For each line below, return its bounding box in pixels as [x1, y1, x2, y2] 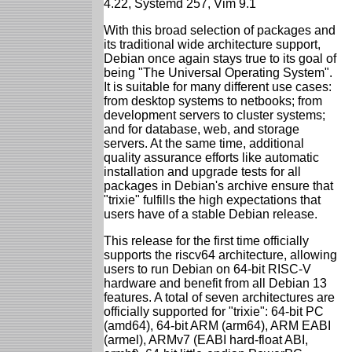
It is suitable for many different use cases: [104, 79, 332, 93]
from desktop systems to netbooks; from [104, 93, 322, 108]
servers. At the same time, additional [104, 136, 304, 150]
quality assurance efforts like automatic [104, 150, 319, 164]
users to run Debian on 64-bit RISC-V [104, 262, 311, 276]
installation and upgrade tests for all [104, 164, 301, 178]
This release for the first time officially [104, 233, 309, 247]
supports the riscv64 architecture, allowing [104, 247, 337, 262]
